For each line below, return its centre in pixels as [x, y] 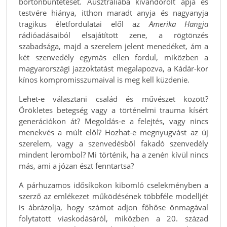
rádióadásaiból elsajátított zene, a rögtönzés [113, 35]
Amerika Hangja [179, 24]
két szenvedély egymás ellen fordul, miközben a [113, 57]
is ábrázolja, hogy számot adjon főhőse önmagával [113, 207]
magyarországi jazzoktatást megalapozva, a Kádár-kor [113, 68]
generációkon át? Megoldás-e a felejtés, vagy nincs [113, 121]
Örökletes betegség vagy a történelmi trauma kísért [113, 110]
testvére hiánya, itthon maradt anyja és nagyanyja [113, 12]
